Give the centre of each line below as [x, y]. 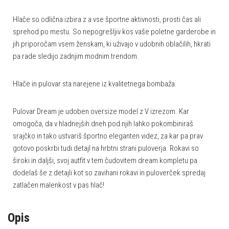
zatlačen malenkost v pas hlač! [59, 185]
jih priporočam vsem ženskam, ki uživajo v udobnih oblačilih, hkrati [112, 44]
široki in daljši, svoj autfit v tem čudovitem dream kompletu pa [105, 161]
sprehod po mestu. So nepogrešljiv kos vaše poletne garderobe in [114, 32]
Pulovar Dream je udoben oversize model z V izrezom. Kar [101, 111]
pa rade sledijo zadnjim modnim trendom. [76, 56]
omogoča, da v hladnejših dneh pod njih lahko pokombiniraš [103, 124]
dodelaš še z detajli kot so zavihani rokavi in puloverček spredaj [109, 173]
